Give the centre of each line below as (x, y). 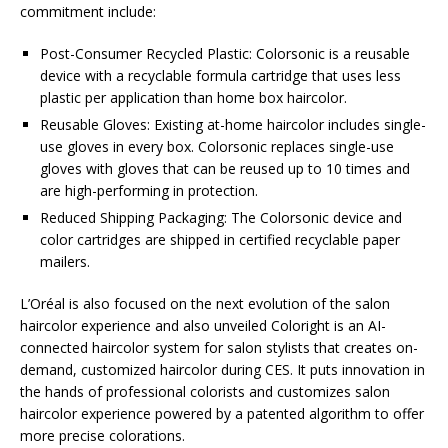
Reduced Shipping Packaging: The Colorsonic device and (221, 218)
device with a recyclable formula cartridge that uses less (220, 76)
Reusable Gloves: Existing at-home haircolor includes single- (233, 125)
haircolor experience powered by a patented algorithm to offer (222, 414)
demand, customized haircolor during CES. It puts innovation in (222, 370)
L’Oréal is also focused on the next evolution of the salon (205, 304)
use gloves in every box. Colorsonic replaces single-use (217, 147)
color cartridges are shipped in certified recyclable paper (220, 240)
